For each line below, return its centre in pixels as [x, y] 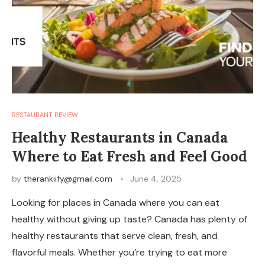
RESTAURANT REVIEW [45, 115]
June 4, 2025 [156, 179]
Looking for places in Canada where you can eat [116, 203]
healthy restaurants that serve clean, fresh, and [115, 236]
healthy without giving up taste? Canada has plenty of [130, 219]
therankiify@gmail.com [68, 179]
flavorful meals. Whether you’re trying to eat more [119, 252]
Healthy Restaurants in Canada [120, 138]
